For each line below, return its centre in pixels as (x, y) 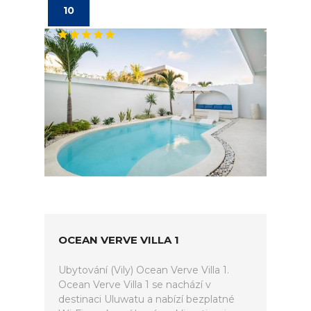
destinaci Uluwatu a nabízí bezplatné (146, 299)
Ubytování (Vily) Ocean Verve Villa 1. (144, 270)
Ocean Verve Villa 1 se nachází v (135, 285)
